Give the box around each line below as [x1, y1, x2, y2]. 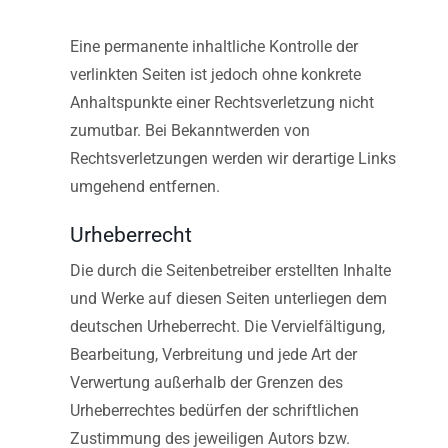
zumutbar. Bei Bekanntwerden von [70, 120, 310, 140]
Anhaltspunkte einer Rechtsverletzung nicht [70, 92, 374, 112]
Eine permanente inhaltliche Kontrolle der [70, 36, 358, 56]
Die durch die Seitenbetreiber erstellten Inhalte [70, 260, 391, 280]
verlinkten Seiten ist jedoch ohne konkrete [70, 64, 361, 84]
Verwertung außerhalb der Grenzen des [70, 372, 343, 392]
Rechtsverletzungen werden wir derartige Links [70, 148, 396, 168]
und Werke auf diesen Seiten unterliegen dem [70, 288, 387, 308]
